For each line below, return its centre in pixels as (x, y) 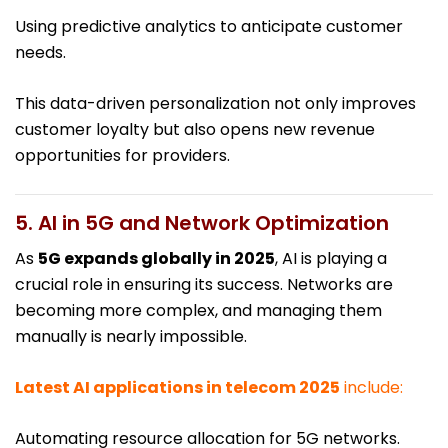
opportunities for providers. (122, 156)
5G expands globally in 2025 (156, 259)
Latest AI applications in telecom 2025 (177, 388)
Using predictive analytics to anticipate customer (209, 27)
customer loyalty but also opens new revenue (195, 130)
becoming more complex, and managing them (198, 311)
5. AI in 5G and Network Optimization (202, 223)
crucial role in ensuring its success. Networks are (204, 285)
